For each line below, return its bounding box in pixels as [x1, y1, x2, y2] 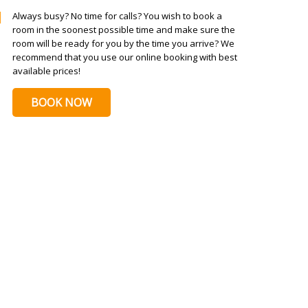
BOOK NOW [30, 95, 92, 110]
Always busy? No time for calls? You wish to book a [12, 10, 222, 22]
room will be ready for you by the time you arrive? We [12, 37, 234, 49]
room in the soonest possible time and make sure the [12, 23, 235, 36]
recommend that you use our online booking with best [12, 51, 237, 63]
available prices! [12, 65, 80, 77]
